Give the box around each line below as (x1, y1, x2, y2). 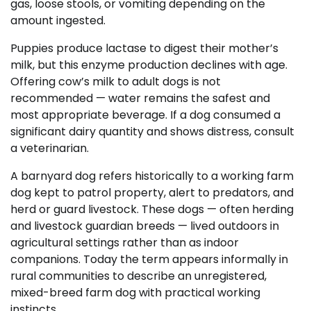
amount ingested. (10, 12, 106, 29)
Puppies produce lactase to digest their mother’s (10, 40, 278, 57)
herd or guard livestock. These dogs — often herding (10, 201, 294, 218)
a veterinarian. (10, 140, 89, 157)
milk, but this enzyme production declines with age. (10, 57, 287, 74)
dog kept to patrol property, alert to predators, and (10, 185, 294, 201)
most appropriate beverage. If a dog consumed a (10, 107, 280, 124)
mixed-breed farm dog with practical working (10, 285, 260, 301)
